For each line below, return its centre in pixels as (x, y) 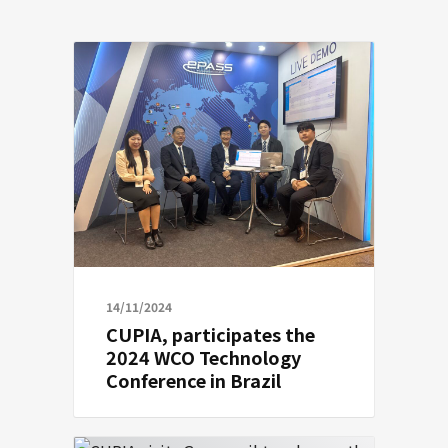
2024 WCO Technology (203, 357)
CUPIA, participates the (210, 334)
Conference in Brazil (193, 380)
